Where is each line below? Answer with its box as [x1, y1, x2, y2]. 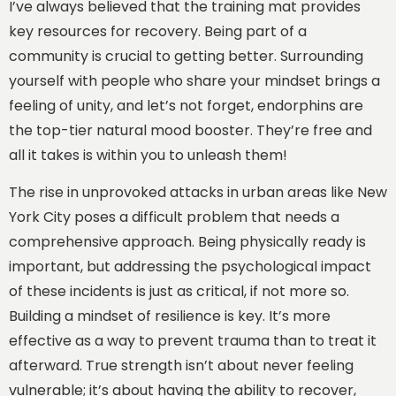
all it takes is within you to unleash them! [9, 144, 287, 165]
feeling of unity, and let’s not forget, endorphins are [9, 95, 363, 116]
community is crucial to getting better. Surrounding [9, 45, 363, 66]
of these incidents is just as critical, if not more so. [9, 280, 349, 301]
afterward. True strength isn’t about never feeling [9, 354, 354, 376]
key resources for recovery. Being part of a [9, 20, 307, 42]
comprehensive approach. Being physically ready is [9, 231, 366, 252]
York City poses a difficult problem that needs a [9, 206, 339, 227]
